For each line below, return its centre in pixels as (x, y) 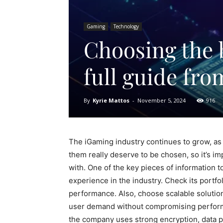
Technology (126, 26)
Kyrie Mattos (111, 100)
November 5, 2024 (162, 100)
